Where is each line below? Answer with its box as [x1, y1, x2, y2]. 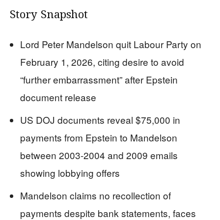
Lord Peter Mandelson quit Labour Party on [20, 37, 201, 51]
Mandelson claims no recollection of [20, 188, 171, 202]
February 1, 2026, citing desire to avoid [20, 55, 184, 68]
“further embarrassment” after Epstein [20, 72, 178, 86]
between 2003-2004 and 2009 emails [20, 148, 178, 162]
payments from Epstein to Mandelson [20, 130, 177, 144]
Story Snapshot [10, 7, 88, 23]
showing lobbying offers [20, 165, 120, 179]
